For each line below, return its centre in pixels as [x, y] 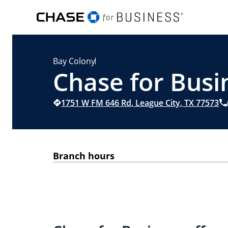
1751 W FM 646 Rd [96, 103]
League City [157, 103]
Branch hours [84, 156]
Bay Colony [74, 61]
